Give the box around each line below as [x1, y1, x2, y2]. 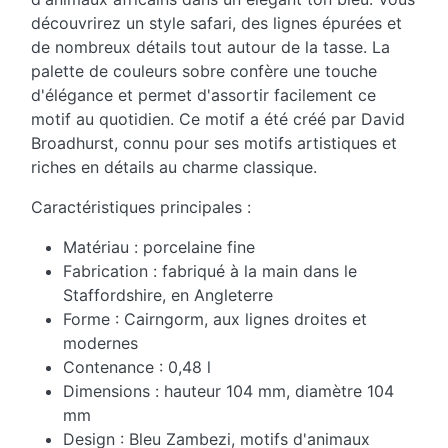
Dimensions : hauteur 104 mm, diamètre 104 [63, 381, 394, 402]
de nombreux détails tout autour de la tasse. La [31, 37, 390, 58]
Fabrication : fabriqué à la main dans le [63, 261, 357, 282]
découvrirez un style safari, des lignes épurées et [31, 13, 402, 34]
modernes [63, 333, 138, 354]
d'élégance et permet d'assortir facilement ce [31, 85, 376, 106]
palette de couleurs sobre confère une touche [31, 61, 377, 82]
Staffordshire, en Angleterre [63, 285, 273, 306]
